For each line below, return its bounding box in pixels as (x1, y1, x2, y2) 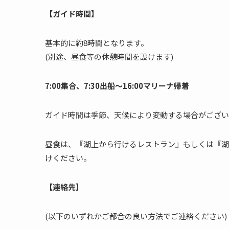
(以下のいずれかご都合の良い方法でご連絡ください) (45, 211, 227, 222)
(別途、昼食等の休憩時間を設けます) (45, 51, 173, 62)
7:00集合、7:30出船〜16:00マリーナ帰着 (45, 80, 189, 91)
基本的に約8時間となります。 (45, 37, 148, 49)
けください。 (45, 152, 91, 164)
